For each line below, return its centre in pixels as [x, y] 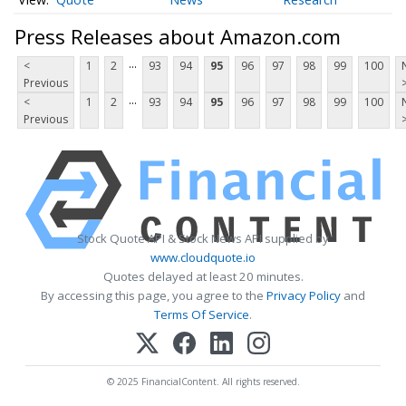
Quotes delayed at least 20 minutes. [203, 277]
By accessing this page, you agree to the [154, 296]
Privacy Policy [304, 296]
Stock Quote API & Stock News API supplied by [203, 239]
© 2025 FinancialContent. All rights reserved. [203, 382]
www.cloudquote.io [203, 258]
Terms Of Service [202, 315]
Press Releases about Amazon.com [178, 37]
